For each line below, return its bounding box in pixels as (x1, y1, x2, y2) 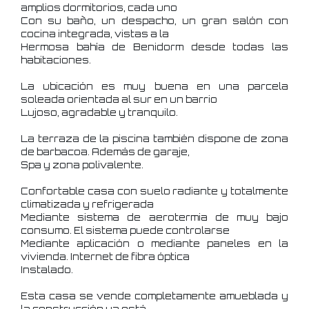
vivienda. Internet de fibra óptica (21, 251, 190, 262)
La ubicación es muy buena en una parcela (21, 81, 288, 92)
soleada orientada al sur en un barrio (21, 94, 217, 105)
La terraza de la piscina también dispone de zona (21, 133, 288, 144)
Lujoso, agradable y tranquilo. (21, 107, 178, 118)
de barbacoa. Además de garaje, (21, 146, 190, 157)
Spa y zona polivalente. (21, 159, 143, 170)
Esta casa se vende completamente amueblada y (21, 290, 288, 301)
